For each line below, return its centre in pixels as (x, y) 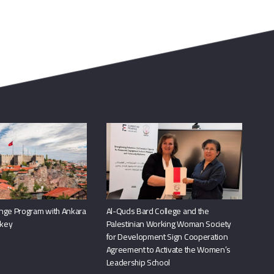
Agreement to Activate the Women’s (168, 250)
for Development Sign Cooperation (167, 237)
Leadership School (138, 263)
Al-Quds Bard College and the (157, 211)
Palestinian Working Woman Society (169, 224)
